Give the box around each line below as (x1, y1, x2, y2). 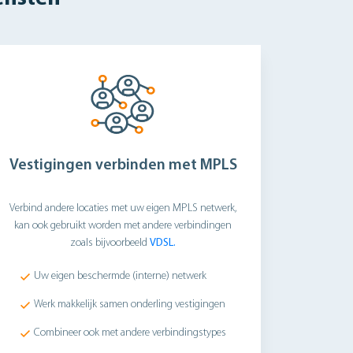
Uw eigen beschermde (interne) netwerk (33, 270, 206, 282)
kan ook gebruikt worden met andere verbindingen (14, 220, 232, 232)
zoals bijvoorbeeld (70, 237, 150, 249)
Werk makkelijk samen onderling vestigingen (33, 299, 225, 310)
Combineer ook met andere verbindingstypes (33, 327, 226, 339)
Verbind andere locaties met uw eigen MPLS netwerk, (9, 203, 236, 214)
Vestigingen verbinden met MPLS (9, 158, 237, 173)
